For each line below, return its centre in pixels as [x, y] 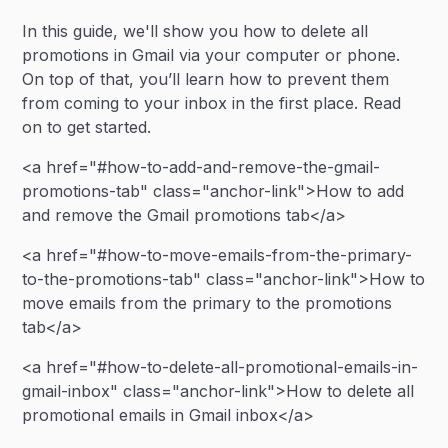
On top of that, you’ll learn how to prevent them [206, 79]
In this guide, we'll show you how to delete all [195, 31]
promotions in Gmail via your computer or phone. [211, 55]
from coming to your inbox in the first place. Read [212, 103]
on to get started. [87, 127]
